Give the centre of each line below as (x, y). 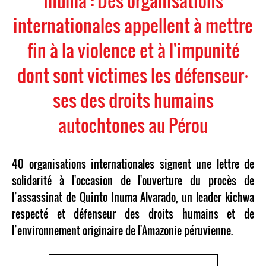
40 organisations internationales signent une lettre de (133, 164)
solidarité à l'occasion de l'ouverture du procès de (133, 180)
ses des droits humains (133, 100)
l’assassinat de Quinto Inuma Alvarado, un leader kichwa (133, 197)
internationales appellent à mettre (133, 25)
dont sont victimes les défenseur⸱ (133, 75)
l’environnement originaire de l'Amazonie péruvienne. (125, 230)
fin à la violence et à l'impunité (133, 50)
